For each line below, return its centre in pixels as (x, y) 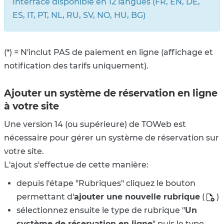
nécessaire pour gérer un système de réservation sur (111, 138)
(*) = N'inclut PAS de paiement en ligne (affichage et (108, 52)
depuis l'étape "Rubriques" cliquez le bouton (106, 183)
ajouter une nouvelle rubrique (137, 197)
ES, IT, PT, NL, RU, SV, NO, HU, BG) (79, 15)
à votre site (31, 106)
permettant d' (45, 197)
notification (28, 66)
